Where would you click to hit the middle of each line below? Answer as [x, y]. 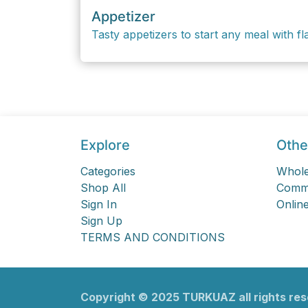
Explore [105, 145]
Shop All [103, 187]
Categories [108, 171]
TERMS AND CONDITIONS [153, 237]
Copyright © [116, 297]
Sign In [99, 204]
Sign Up [101, 220]
